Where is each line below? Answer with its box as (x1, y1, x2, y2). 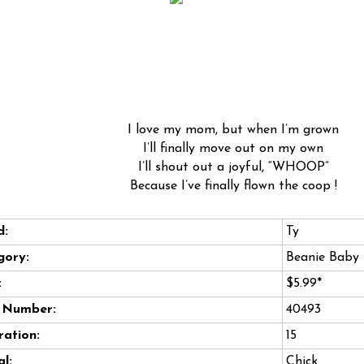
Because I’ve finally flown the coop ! (129, 180, 337, 193)
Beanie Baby (286, 251, 359, 265)
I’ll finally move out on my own (143, 142, 323, 156)
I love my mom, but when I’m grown (128, 123, 339, 137)
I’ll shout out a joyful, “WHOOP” (137, 161, 329, 175)
